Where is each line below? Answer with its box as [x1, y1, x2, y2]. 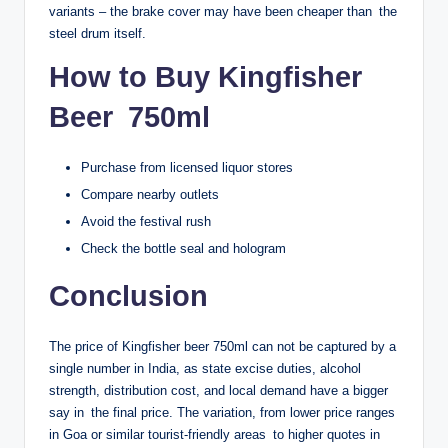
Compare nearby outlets [81, 187, 219, 203]
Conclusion [49, 280, 208, 313]
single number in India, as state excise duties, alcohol [49, 361, 361, 377]
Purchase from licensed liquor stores [81, 160, 293, 176]
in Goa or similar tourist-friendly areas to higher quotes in [49, 427, 380, 443]
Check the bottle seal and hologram [81, 241, 286, 257]
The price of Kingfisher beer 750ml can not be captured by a [49, 339, 396, 355]
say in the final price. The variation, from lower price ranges [49, 405, 395, 421]
